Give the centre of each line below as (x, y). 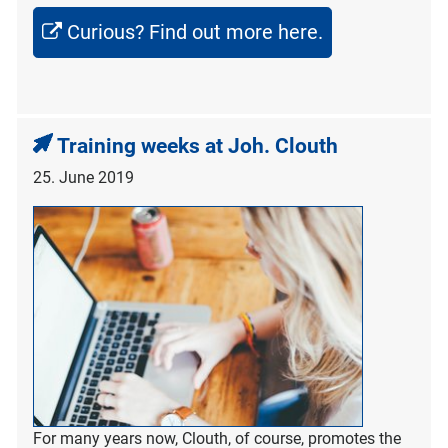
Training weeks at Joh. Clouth (197, 146)
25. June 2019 (83, 178)
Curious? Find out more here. (195, 32)
